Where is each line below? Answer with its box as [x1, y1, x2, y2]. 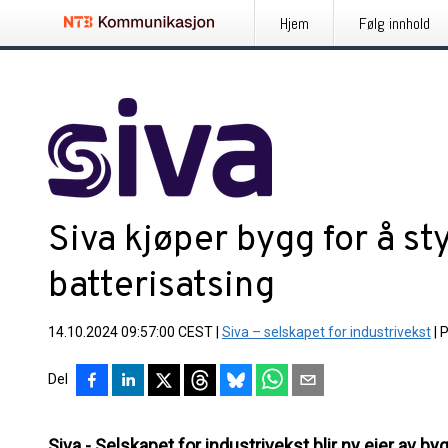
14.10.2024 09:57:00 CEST [48, 324, 213, 340]
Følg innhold [359, 13, 430, 34]
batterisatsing [48, 264, 275, 310]
